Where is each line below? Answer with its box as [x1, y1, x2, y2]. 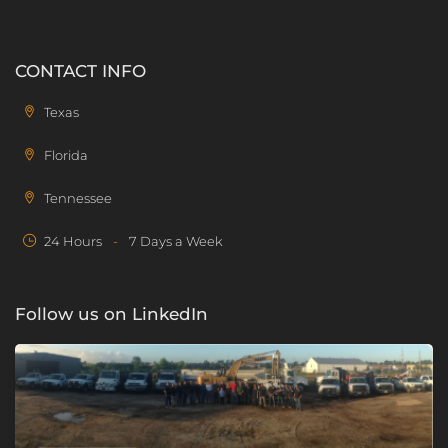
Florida [44, 146, 88, 163]
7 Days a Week [126, 232, 223, 249]
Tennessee [44, 189, 112, 206]
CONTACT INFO [15, 59, 146, 81]
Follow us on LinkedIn [15, 302, 208, 324]
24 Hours [44, 232, 105, 249]
